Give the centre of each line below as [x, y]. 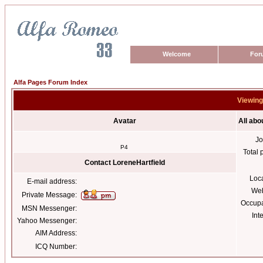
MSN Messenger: [49, 208]
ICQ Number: [56, 247]
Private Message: [49, 195]
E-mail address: [52, 181]
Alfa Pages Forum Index [50, 82]
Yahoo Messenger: [47, 221]
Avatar [125, 121]
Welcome [177, 54]
